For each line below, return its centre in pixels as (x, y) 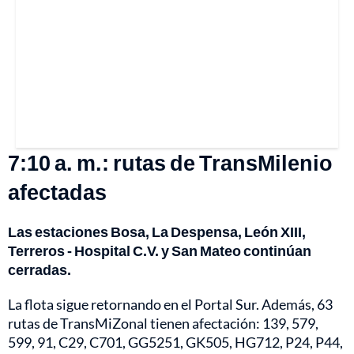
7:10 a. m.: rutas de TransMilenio (170, 163)
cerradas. (40, 270)
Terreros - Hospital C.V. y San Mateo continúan (160, 251)
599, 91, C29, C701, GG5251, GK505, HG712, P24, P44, (175, 343)
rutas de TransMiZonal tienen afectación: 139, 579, (163, 324)
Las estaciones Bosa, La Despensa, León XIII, (157, 232)
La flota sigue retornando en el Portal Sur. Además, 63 (170, 305)
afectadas (57, 192)
